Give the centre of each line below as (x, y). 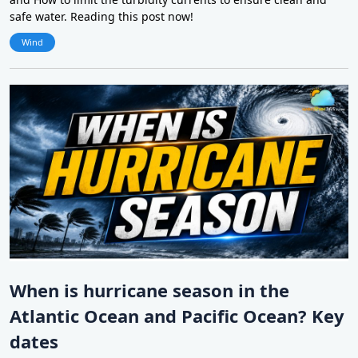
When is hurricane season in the (149, 290)
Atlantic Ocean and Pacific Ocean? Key (177, 316)
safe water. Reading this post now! (101, 17)
